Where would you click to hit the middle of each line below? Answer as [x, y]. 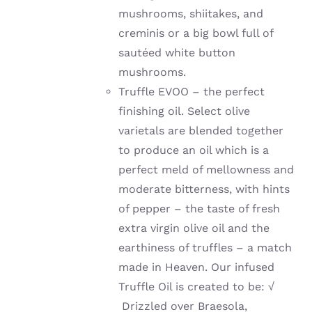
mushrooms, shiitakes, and [191, 14]
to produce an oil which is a [194, 150]
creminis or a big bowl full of [196, 33]
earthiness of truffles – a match [205, 248]
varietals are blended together [201, 131]
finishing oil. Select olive [185, 111]
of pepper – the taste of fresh [200, 209]
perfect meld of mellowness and [206, 170]
